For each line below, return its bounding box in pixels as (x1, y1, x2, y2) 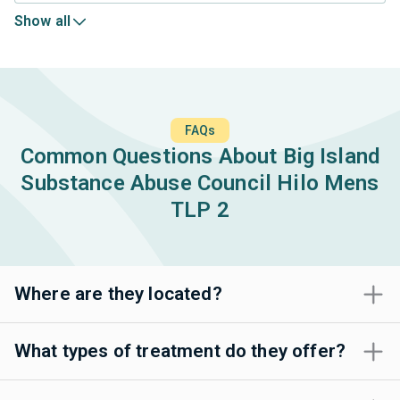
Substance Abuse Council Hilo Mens (21, 171, 379, 196)
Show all (14, 12, 71, 30)
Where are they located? (14, 283, 222, 305)
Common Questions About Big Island (20, 144, 380, 170)
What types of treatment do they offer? (14, 340, 346, 362)
